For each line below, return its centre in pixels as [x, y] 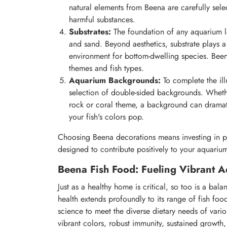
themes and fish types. [106, 68]
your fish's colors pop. [106, 117]
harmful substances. [102, 20]
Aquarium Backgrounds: [115, 81]
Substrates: [90, 32]
